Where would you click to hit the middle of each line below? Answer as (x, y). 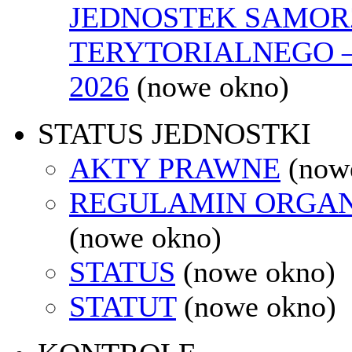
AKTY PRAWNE (175, 168)
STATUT (123, 306)
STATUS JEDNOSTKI (174, 133)
